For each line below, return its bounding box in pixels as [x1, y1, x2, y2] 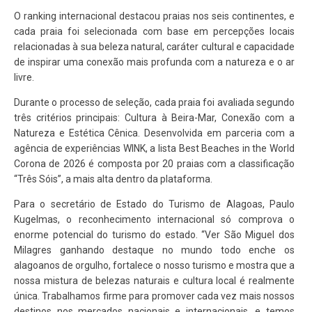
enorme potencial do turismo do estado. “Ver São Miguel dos [14, 228, 295, 240]
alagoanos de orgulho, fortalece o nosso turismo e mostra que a [14, 259, 295, 271]
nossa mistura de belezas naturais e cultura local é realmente [14, 274, 295, 286]
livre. [14, 71, 34, 83]
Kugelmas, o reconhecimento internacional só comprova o [14, 213, 295, 225]
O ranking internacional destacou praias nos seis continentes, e [14, 10, 295, 22]
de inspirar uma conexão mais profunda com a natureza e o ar [14, 56, 295, 68]
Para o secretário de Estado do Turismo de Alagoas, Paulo [14, 198, 295, 210]
